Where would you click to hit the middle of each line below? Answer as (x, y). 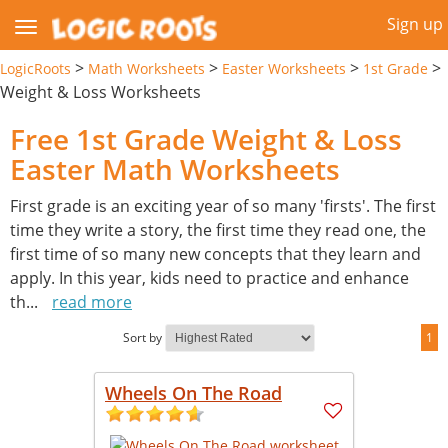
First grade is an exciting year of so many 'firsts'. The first (223, 205)
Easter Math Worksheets (175, 168)
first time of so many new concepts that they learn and (215, 253)
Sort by (142, 337)
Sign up (415, 24)
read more (92, 301)
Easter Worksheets (284, 68)
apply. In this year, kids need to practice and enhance (209, 277)
